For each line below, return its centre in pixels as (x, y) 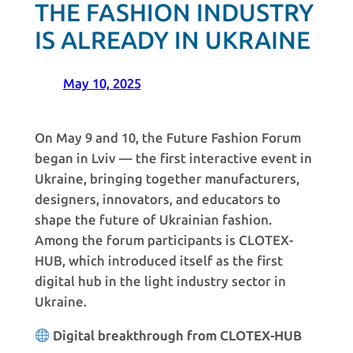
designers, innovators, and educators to (157, 200)
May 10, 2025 (102, 84)
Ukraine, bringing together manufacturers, (167, 179)
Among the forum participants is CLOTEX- (163, 241)
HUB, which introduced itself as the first (158, 261)
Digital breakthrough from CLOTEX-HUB (177, 335)
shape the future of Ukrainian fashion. (153, 220)
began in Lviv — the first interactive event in (173, 159)
